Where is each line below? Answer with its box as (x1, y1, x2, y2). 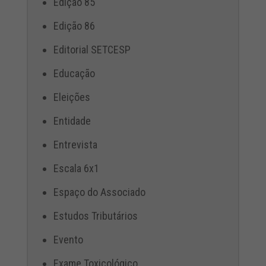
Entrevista (53, 138, 97, 151)
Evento (53, 233, 83, 246)
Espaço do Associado (53, 186, 145, 198)
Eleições (53, 91, 90, 103)
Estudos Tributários (53, 210, 138, 222)
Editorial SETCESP (53, 43, 131, 56)
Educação (53, 67, 95, 80)
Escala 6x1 (53, 162, 99, 175)
